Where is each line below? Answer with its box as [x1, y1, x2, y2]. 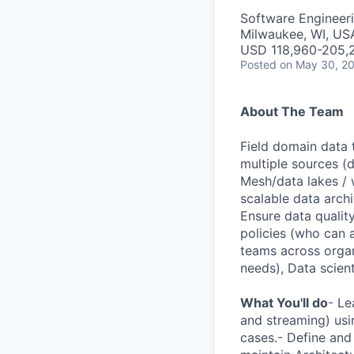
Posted [240, 57, 277, 71]
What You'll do [240, 294, 328, 311]
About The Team [240, 103, 344, 119]
